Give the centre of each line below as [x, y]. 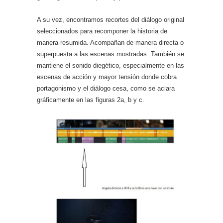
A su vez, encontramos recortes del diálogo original [111, 20]
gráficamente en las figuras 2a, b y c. [91, 100]
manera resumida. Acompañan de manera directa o [110, 43]
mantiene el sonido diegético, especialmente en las [111, 65]
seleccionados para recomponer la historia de [102, 31]
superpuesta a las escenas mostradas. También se [111, 54]
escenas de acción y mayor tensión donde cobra [107, 77]
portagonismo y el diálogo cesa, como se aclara [106, 88]
